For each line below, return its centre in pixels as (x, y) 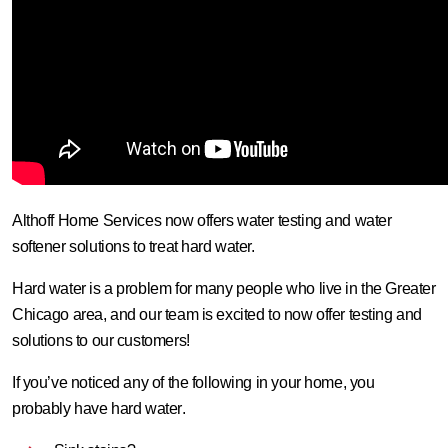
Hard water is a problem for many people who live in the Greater (224, 288)
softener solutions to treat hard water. (135, 246)
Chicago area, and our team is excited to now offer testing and (217, 314)
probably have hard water (97, 408)
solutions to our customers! (101, 340)
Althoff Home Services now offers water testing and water (202, 220)
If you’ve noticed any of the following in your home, (181, 382)
